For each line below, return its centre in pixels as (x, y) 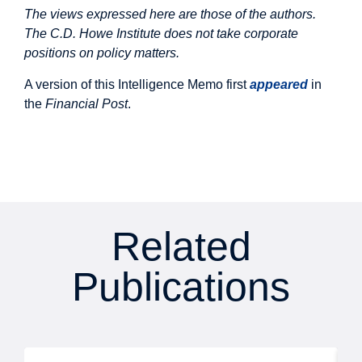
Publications (181, 287)
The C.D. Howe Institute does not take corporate (161, 34)
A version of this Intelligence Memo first (137, 84)
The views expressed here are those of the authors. (170, 15)
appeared (279, 84)
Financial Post (85, 103)
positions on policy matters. (102, 53)
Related (181, 247)
